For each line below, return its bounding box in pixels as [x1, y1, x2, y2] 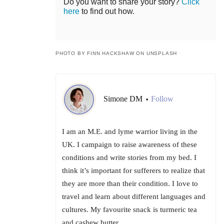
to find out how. [79, 7, 134, 16]
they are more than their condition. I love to [62, 179, 198, 188]
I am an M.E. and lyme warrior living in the [62, 127, 197, 136]
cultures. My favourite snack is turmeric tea [62, 205, 197, 214]
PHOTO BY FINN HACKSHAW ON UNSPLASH [55, 50, 177, 56]
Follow [151, 94, 173, 103]
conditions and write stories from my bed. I [62, 153, 196, 162]
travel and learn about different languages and [62, 192, 205, 201]
